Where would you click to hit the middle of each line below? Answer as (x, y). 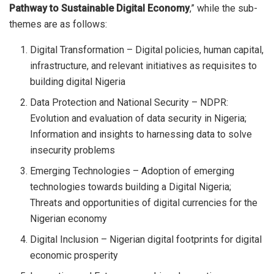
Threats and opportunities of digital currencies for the (144, 203)
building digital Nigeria (78, 82)
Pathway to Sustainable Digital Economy (99, 9)
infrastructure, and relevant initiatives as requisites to (144, 66)
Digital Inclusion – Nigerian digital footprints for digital (146, 240)
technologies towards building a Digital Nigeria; (131, 187)
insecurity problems (73, 150)
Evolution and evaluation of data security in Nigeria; (139, 119)
